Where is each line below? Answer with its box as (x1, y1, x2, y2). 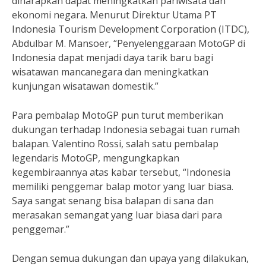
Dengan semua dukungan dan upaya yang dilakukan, (12, 252, 249, 265)
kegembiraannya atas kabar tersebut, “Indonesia (12, 166, 230, 179)
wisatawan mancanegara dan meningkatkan (12, 65, 208, 78)
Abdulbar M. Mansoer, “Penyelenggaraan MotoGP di (12, 37, 245, 50)
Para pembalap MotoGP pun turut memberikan (12, 109, 223, 122)
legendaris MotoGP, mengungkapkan (12, 151, 179, 164)
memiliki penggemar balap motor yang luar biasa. (12, 180, 233, 193)
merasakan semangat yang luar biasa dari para (12, 208, 222, 221)
